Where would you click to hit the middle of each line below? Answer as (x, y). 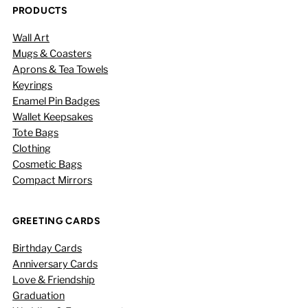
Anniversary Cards (55, 264)
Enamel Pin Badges (56, 101)
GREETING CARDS (57, 221)
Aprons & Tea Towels (60, 69)
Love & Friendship (54, 279)
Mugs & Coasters (52, 53)
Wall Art (31, 37)
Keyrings (33, 85)
